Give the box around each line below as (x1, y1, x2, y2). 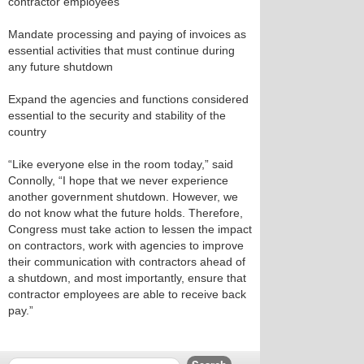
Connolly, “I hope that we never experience (8, 174, 228, 187)
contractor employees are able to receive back (8, 288, 246, 301)
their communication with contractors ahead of (8, 255, 245, 268)
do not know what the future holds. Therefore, (8, 206, 243, 219)
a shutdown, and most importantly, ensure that (8, 271, 246, 284)
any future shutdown (8, 60, 113, 73)
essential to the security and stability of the (8, 109, 226, 122)
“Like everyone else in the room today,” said (8, 158, 233, 171)
